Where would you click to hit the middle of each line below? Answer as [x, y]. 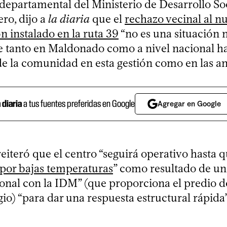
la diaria [69, 19]
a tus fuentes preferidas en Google [78, 104]
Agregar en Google [189, 104]
